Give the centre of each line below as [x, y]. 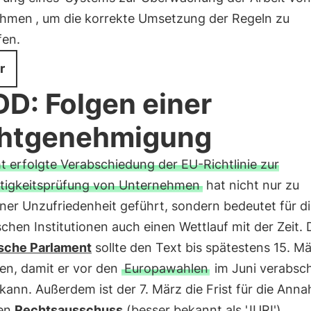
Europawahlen [166, 268]
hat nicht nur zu [251, 185]
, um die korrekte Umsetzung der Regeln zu [162, 18]
